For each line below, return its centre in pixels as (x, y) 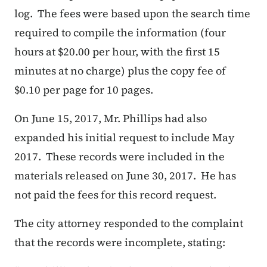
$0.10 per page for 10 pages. (84, 90)
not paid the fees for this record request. (115, 195)
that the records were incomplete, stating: (120, 243)
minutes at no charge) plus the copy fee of (120, 71)
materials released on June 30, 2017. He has (125, 176)
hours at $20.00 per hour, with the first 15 (117, 52)
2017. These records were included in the (119, 157)
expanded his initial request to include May (125, 138)
